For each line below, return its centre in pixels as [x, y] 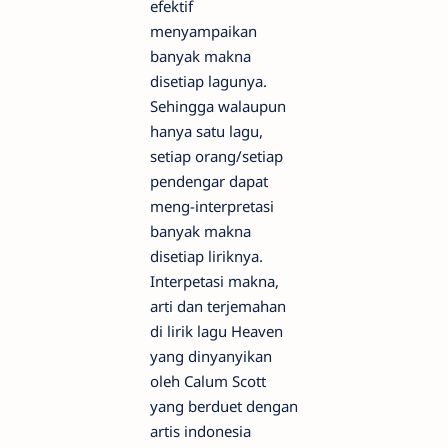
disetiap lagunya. [208, 80]
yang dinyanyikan [211, 355]
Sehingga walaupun [218, 105]
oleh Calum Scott [208, 380]
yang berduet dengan [224, 405]
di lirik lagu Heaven [216, 330]
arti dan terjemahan [218, 305]
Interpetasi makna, [214, 280]
